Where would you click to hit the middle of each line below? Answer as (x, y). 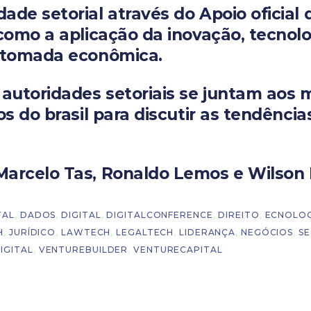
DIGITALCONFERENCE (160, 215)
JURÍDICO (32, 232)
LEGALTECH (145, 232)
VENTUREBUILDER (83, 249)
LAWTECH (86, 232)
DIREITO (239, 215)
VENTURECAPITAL (178, 249)
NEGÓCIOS (267, 232)
